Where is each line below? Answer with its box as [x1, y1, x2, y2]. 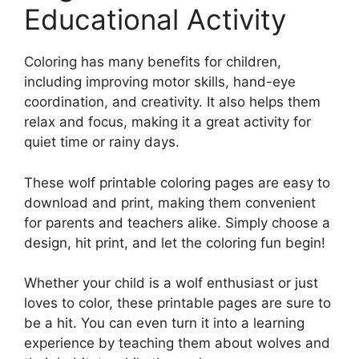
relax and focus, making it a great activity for [24, 114, 311, 131]
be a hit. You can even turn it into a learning [24, 315, 305, 332]
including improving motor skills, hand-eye [24, 74, 296, 91]
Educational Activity [24, 2, 286, 37]
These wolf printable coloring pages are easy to [24, 174, 330, 191]
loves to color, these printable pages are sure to [24, 295, 331, 312]
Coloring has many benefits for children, [24, 54, 281, 71]
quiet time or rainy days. [24, 134, 179, 151]
